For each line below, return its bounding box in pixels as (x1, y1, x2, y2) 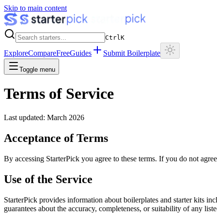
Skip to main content (4, 4, 67, 12)
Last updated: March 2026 (4, 113, 84, 122)
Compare (28, 49, 56, 57)
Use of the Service (4, 172, 93, 186)
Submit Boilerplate (103, 49, 160, 57)
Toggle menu (19, 66, 55, 73)
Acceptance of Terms (4, 131, 108, 144)
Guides (70, 49, 92, 57)
